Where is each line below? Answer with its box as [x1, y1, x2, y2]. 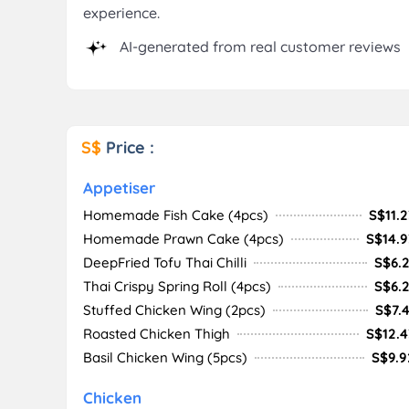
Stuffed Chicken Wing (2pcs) [83, 301, 266, 319]
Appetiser [83, 178, 155, 197]
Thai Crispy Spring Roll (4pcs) [83, 278, 271, 295]
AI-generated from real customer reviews [116, 37, 401, 57]
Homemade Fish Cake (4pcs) [83, 206, 268, 224]
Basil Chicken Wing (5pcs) [83, 349, 247, 366]
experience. [83, 4, 160, 22]
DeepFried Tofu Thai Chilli [83, 254, 246, 271]
